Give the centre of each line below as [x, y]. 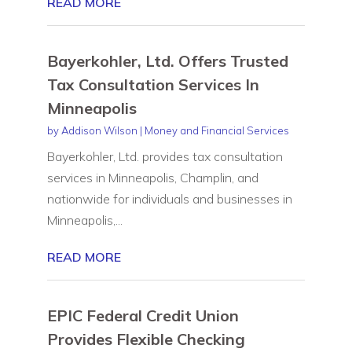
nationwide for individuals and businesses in [169, 198]
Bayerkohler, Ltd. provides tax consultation [165, 156]
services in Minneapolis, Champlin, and [152, 177]
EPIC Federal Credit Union [143, 315]
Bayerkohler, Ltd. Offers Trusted [167, 60]
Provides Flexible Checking [146, 339]
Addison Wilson [99, 130]
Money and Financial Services [216, 130]
